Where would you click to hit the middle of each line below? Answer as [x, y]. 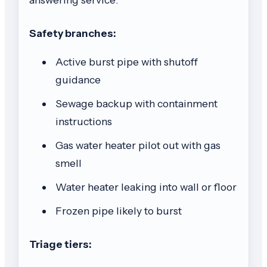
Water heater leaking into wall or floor [146, 187]
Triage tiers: [60, 244]
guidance [78, 79]
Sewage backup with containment [136, 103]
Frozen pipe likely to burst [119, 210]
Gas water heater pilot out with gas [138, 145]
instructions [84, 121]
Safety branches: [73, 33]
